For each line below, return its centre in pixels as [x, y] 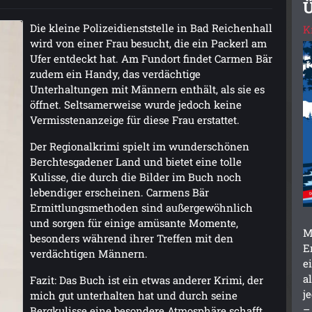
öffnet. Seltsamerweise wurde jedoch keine [135, 104]
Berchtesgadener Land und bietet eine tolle [135, 161]
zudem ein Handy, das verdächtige [115, 73]
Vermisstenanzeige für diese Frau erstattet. [134, 119]
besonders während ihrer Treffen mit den [131, 238]
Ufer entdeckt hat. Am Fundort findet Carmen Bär [151, 58]
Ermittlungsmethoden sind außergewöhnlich [141, 207]
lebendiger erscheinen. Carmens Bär [119, 192]
